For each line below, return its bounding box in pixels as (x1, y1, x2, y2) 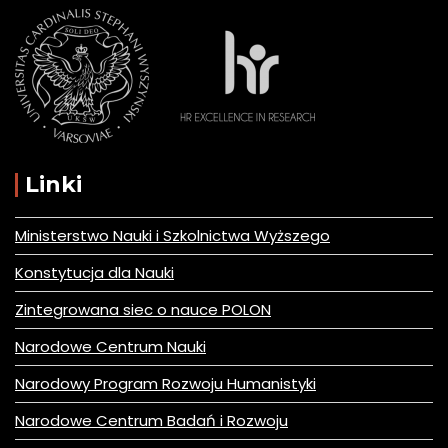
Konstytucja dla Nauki (15, 262, 174, 284)
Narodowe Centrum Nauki (15, 336, 206, 358)
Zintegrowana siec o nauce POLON (15, 299, 271, 321)
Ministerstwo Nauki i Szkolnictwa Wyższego (15, 225, 330, 247)
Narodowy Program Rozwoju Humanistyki (15, 373, 316, 395)
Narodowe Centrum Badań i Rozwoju (15, 410, 288, 432)
